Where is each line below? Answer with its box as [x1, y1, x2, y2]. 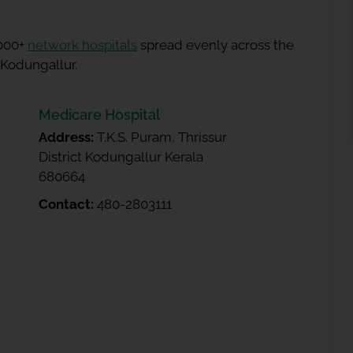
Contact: [39, 196, 97, 212]
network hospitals [28, 37, 137, 53]
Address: [39, 129, 97, 145]
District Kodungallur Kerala [39, 149, 203, 165]
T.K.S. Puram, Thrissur [97, 129, 227, 145]
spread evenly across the [137, 37, 294, 53]
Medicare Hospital [39, 106, 160, 123]
